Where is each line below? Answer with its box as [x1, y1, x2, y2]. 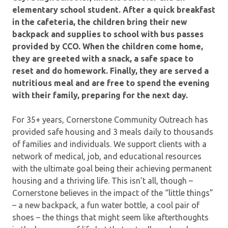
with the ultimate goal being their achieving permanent [12, 163, 212, 173]
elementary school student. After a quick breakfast [12, 5, 215, 14]
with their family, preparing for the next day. [12, 90, 188, 100]
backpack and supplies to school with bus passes [12, 29, 204, 39]
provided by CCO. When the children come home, [12, 41, 203, 51]
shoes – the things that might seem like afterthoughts [12, 212, 209, 222]
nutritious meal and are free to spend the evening [12, 78, 210, 88]
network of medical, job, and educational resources [12, 151, 202, 161]
